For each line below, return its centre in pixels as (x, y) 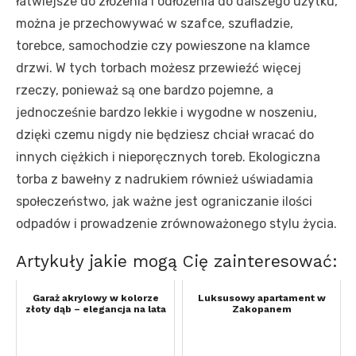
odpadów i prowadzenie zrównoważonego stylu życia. (176, 224)
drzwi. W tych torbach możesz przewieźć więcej (159, 68)
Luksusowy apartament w (261, 298)
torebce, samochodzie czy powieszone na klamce (163, 46)
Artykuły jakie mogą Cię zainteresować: (177, 261)
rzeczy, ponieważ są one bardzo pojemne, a (145, 91)
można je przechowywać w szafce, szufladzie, (155, 24)
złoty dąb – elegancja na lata (95, 310)
